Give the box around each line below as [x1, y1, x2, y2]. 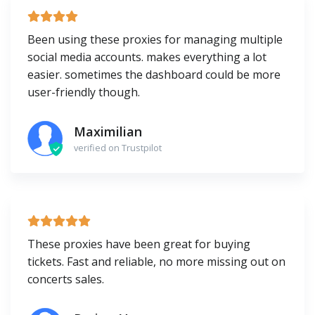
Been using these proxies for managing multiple [27, 32, 283, 47]
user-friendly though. [27, 84, 140, 100]
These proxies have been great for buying [27, 236, 250, 252]
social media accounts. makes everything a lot [27, 49, 266, 65]
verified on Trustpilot [74, 141, 162, 154]
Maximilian [74, 122, 142, 140]
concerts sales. [27, 271, 104, 287]
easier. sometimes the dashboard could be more [27, 67, 281, 82]
